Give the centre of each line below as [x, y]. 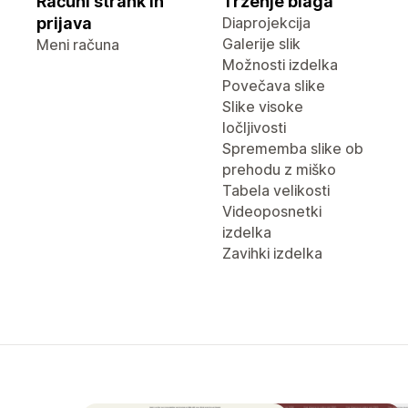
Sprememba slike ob [293, 148]
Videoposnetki [272, 211]
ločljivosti [254, 127]
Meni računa [78, 45]
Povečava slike [274, 86]
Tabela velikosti [276, 190]
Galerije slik [261, 44]
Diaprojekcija [266, 23]
